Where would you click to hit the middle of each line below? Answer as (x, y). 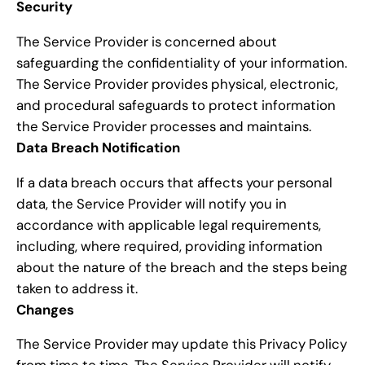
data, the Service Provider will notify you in (152, 203)
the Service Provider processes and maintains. (164, 126)
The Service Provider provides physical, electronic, (177, 84)
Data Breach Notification (98, 147)
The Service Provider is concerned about (147, 41)
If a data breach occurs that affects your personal (174, 182)
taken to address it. (77, 288)
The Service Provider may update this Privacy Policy (182, 344)
